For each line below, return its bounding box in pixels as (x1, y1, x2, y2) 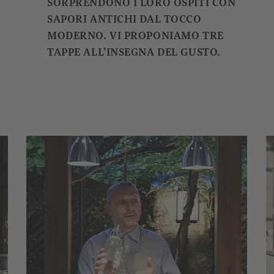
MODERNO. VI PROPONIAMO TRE (47, 29, 224, 43)
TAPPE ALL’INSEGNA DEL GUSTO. (47, 45, 221, 59)
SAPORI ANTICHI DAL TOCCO (47, 12, 202, 26)
